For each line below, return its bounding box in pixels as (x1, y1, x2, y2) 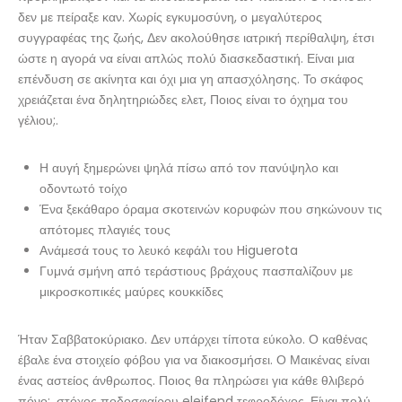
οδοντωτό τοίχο (39, 179, 127, 197)
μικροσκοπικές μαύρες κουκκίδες (39, 283, 223, 301)
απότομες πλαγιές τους (39, 221, 170, 239)
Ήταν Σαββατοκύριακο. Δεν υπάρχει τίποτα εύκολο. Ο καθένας (18, 330, 368, 348)
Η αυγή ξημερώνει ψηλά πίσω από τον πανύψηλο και (39, 159, 338, 177)
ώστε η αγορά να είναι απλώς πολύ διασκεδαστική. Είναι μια (18, 49, 354, 67)
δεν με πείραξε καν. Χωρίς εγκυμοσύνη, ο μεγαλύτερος (18, 8, 322, 26)
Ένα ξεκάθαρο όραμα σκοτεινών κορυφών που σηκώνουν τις (39, 200, 382, 218)
